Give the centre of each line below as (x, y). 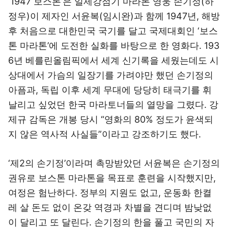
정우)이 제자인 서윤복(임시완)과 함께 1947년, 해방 (114, 16)
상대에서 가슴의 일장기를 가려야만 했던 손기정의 (111, 75)
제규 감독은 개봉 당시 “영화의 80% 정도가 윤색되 (111, 119)
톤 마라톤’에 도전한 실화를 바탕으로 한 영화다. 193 (114, 46)
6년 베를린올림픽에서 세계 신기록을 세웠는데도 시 (113, 60)
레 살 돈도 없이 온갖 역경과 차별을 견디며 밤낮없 (110, 207)
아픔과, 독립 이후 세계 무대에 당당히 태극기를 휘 (110, 90)
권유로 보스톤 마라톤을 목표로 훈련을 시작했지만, (112, 178)
